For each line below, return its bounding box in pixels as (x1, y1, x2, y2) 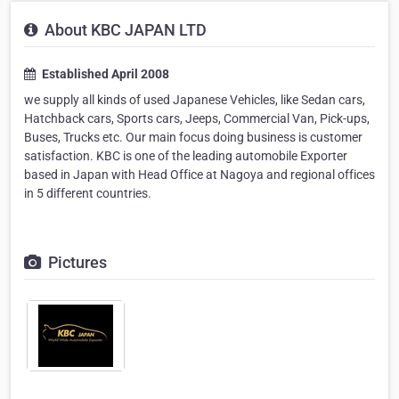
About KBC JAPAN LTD (41, 20, 207, 39)
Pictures (45, 253, 107, 272)
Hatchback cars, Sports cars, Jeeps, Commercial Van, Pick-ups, (24, 111, 370, 126)
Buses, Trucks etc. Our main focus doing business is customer (24, 130, 362, 144)
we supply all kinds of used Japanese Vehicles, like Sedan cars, (24, 93, 365, 107)
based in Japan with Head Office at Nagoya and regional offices (24, 167, 375, 182)
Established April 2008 (39, 67, 169, 81)
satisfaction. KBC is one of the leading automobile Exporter (24, 149, 347, 163)
